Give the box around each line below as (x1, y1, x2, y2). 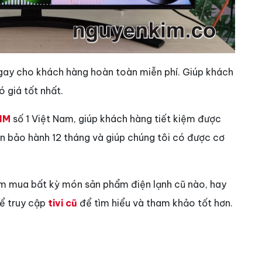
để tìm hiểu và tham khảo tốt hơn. (77, 196, 233, 209)
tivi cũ (48, 196, 77, 209)
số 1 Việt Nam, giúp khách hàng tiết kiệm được (11, 112, 221, 125)
